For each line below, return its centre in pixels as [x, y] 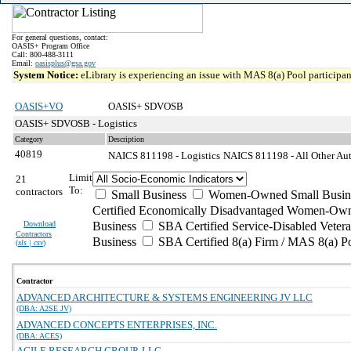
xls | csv [31, 242]
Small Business [147, 195]
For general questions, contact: [60, 37]
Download [40, 224]
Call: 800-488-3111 [43, 54]
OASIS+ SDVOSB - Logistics [76, 123]
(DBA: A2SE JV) [44, 308]
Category [29, 139]
